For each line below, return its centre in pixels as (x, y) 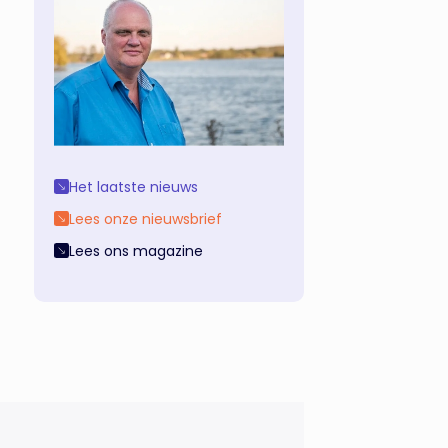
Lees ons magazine (136, 250)
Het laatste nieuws (133, 186)
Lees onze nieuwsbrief (145, 218)
